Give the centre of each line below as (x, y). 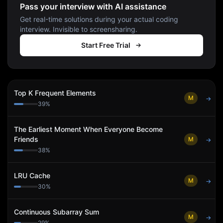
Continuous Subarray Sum (56, 212)
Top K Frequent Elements (55, 93)
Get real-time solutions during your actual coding (99, 19)
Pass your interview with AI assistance (93, 6)
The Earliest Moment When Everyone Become (88, 129)
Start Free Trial (106, 45)
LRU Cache (32, 175)
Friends (26, 139)
